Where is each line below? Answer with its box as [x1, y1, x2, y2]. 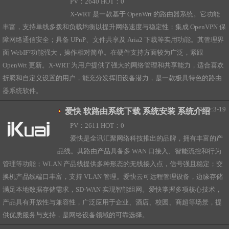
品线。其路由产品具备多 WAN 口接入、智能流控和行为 [57, 148, 221, 155]
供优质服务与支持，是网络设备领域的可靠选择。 [3, 212, 149, 219]
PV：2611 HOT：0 [70, 122, 125, 129]
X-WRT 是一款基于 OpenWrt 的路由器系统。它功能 [70, 11, 220, 18]
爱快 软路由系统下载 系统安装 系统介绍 [65, 107, 210, 116]
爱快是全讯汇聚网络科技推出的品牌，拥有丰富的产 [70, 135, 223, 142]
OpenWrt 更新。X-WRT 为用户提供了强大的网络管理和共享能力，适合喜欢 [3, 62, 224, 69]
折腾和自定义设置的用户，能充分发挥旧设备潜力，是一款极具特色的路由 [3, 75, 222, 82]
